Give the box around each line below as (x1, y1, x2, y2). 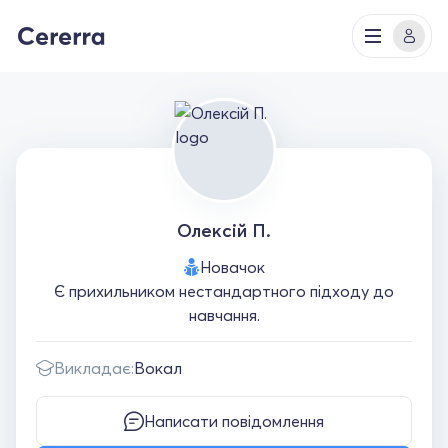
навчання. (188, 305, 260, 325)
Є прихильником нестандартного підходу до (54, 281, 394, 301)
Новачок (199, 257, 265, 277)
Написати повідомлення (144, 411, 324, 431)
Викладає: (54, 358, 134, 378)
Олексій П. (177, 219, 271, 242)
